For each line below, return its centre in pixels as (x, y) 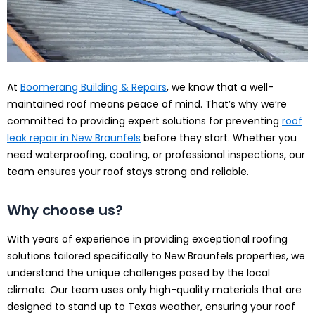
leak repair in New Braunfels (74, 138)
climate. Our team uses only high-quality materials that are (154, 290)
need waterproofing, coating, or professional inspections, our (156, 155)
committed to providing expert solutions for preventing (144, 121)
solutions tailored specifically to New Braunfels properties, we (156, 256)
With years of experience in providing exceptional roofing (147, 239)
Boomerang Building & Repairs (94, 88)
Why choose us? (65, 211)
